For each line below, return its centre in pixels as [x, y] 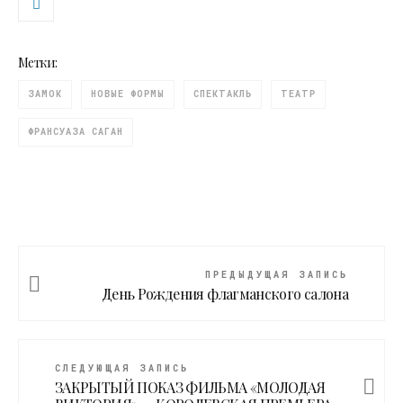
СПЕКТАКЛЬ [223, 94]
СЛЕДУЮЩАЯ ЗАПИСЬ [122, 369]
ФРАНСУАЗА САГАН [76, 132]
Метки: [38, 63]
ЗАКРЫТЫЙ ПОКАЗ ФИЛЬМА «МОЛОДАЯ [190, 388]
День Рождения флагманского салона [225, 294]
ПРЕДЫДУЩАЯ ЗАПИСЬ [277, 275]
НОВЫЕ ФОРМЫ [128, 94]
